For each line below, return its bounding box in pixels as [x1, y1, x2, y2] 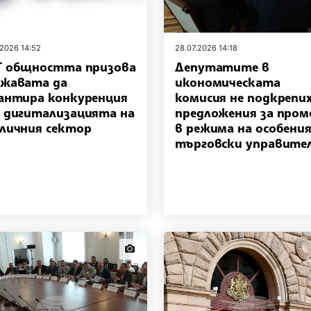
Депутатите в [175, 59, 269, 75]
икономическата [175, 74, 280, 90]
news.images [119, 239, 178, 253]
